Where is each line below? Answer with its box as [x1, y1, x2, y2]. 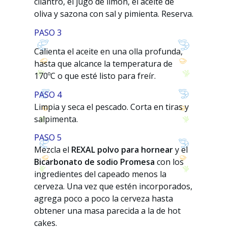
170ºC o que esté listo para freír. [34, 70, 156, 81]
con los [155, 156, 184, 168]
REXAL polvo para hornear [71, 144, 174, 156]
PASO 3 [34, 27, 62, 39]
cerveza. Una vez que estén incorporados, [34, 181, 193, 192]
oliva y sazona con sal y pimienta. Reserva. [34, 8, 194, 20]
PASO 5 [34, 132, 62, 144]
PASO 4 [34, 89, 62, 100]
